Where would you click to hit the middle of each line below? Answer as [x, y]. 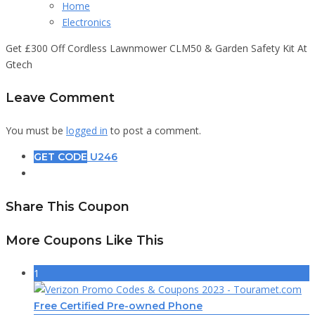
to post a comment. [154, 131]
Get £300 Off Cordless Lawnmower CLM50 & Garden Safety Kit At [156, 49]
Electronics [86, 22]
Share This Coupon [67, 207]
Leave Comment [60, 97]
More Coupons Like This [85, 240]
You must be [36, 131]
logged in [87, 131]
